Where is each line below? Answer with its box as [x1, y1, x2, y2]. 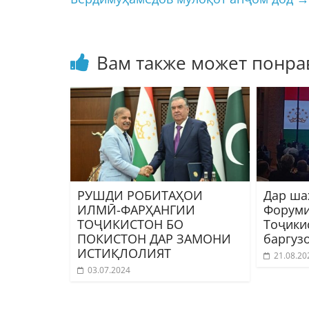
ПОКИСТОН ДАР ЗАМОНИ [77, 230, 231, 247]
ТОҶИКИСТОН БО [77, 215, 183, 232]
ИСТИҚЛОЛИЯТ [77, 244, 171, 261]
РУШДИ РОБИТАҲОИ [77, 186, 203, 203]
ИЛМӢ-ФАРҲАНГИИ [77, 201, 195, 218]
